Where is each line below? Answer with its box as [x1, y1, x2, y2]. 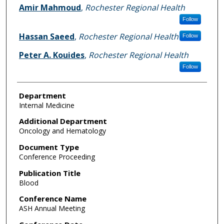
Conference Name [18, 193, 86, 204]
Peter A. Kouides [18, 49, 84, 60]
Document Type [18, 142, 79, 152]
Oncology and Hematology [18, 126, 106, 136]
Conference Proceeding [18, 152, 95, 162]
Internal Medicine [18, 100, 74, 110]
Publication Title [18, 167, 80, 178]
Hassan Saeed [18, 30, 74, 42]
